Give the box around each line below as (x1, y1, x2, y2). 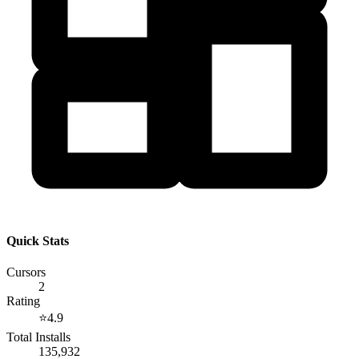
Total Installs (6, 330, 71, 345)
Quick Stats (6, 234, 69, 248)
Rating (6, 294, 40, 309)
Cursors (6, 265, 46, 280)
